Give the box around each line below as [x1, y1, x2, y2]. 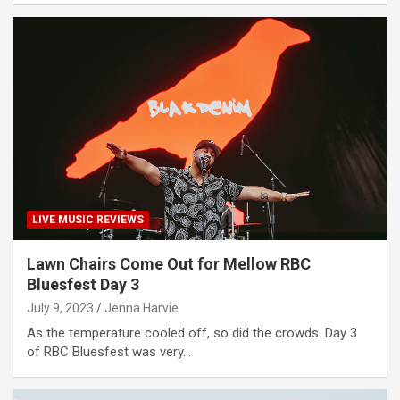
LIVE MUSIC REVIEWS [32, 213, 144, 227]
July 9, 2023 [27, 301, 94, 316]
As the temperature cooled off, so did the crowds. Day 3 [27, 325, 357, 342]
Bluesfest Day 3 [27, 275, 139, 295]
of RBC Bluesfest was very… [27, 344, 191, 361]
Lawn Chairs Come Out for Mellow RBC [27, 254, 311, 274]
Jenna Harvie [104, 301, 179, 316]
